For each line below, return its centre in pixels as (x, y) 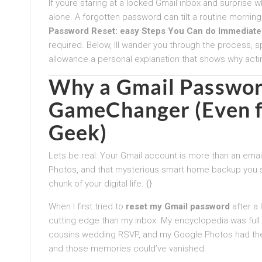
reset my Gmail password (178, 206)
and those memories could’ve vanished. (127, 248)
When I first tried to (87, 206)
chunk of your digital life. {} (100, 183)
